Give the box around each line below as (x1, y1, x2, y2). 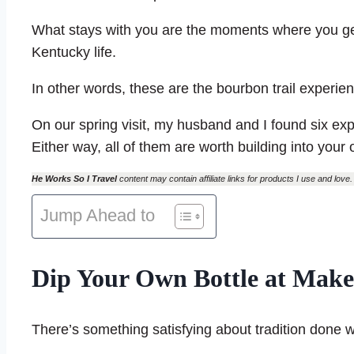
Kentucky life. (32, 43, 116, 60)
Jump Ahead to (40, 205, 155, 225)
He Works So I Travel (32, 173, 117, 183)
